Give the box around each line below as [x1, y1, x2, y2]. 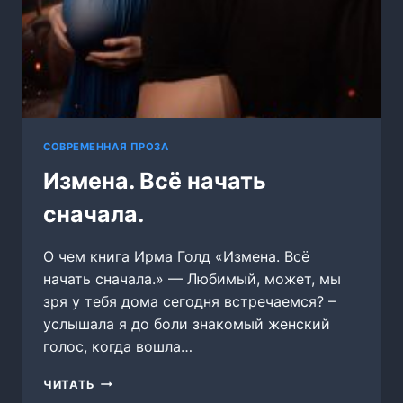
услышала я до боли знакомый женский [43, 314, 330, 333]
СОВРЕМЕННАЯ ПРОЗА [43, 139, 169, 153]
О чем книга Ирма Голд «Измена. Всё [43, 246, 309, 265]
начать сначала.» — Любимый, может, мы [43, 269, 341, 288]
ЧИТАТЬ [43, 377, 95, 391]
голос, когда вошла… [43, 336, 193, 355]
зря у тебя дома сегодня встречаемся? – [43, 291, 336, 310]
